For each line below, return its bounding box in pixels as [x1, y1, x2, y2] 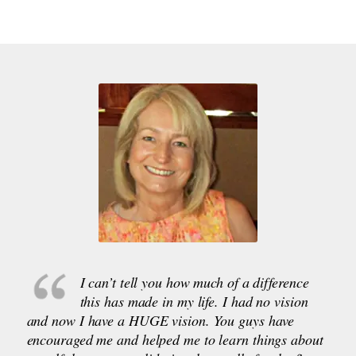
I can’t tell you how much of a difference [79, 272, 309, 292]
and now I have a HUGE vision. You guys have [26, 310, 295, 330]
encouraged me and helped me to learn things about [26, 329, 323, 349]
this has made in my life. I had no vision [79, 291, 308, 311]
